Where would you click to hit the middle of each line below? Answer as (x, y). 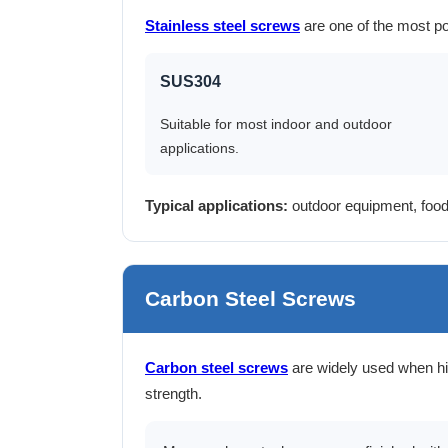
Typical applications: (216, 205)
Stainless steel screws (222, 25)
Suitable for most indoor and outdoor (276, 123)
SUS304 (190, 81)
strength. (173, 393)
